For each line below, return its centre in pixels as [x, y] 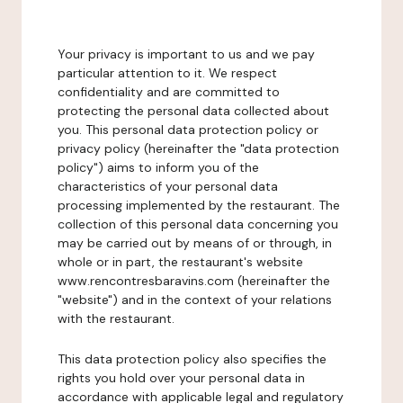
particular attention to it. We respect [167, 73]
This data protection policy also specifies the [192, 359]
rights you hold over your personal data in [181, 378]
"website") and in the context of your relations [195, 300]
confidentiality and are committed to [169, 92]
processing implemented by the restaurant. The [199, 205]
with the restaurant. [116, 318]
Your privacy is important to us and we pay [186, 54]
